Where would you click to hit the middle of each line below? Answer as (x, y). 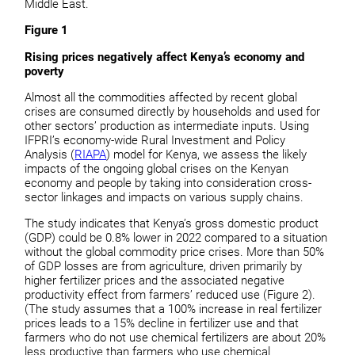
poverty (45, 71)
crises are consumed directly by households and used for (173, 112)
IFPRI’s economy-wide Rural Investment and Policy (155, 141)
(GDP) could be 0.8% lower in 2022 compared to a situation (176, 238)
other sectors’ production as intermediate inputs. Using (167, 126)
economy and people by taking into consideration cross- (168, 183)
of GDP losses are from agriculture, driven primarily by (164, 267)
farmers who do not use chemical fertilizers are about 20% (176, 338)
